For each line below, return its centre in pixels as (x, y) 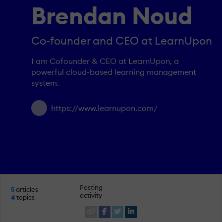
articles (27, 189)
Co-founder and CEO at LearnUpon (122, 40)
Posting (91, 188)
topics (25, 197)
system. (45, 83)
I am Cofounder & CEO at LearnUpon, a (105, 61)
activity (91, 195)
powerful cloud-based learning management (114, 72)
